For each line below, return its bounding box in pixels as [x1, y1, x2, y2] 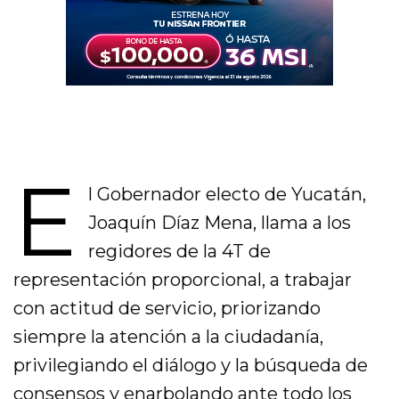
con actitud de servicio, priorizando [13, 297, 322, 320]
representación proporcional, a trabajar [13, 269, 353, 291]
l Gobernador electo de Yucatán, [87, 183, 366, 206]
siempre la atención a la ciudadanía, [13, 326, 324, 348]
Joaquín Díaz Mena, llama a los [87, 212, 351, 234]
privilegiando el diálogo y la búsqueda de [13, 354, 369, 377]
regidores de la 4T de [87, 240, 271, 263]
